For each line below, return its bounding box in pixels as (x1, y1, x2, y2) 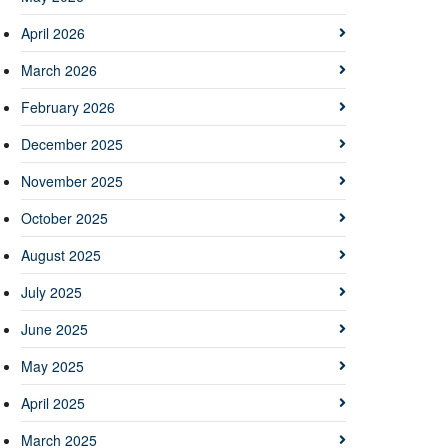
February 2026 (21, 96, 115, 117)
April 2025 (21, 392, 85, 413)
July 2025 (21, 281, 82, 302)
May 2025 (21, 355, 84, 376)
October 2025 (21, 207, 108, 228)
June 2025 (21, 318, 88, 339)
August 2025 (21, 244, 101, 265)
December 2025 (21, 133, 123, 154)
